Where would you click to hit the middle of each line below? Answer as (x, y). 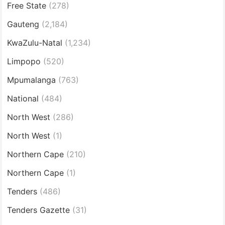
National (23, 98)
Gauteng (23, 24)
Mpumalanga (32, 80)
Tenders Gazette (39, 210)
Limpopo (24, 61)
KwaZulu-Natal (35, 42)
